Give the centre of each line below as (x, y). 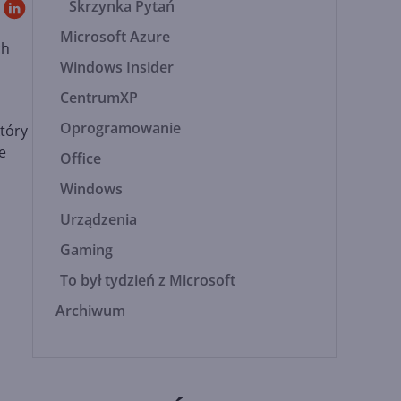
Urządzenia (99, 219)
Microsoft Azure (115, 37)
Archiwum (91, 311)
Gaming (87, 250)
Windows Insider (117, 67)
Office (81, 158)
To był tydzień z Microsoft (148, 280)
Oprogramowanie (121, 128)
